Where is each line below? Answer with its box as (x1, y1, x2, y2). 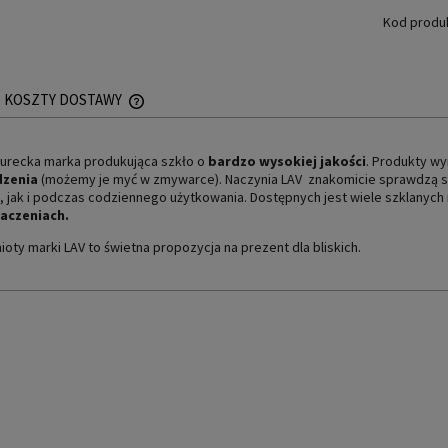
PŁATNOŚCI (145, 162, 207, 180)
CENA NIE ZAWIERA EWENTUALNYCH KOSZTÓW (145, 143, 402, 161)
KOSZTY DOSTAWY (4, 89, 125, 109)
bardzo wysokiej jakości (208, 151, 366, 170)
